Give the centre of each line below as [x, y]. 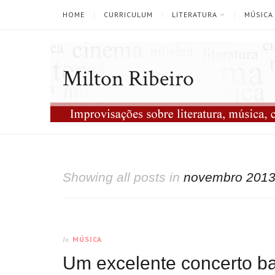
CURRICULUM [128, 14]
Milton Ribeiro [128, 79]
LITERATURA [195, 14]
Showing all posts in [123, 177]
